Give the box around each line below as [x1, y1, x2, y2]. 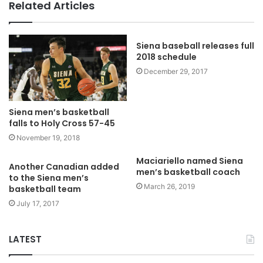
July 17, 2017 [16, 198, 59, 208]
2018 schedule [136, 50, 197, 63]
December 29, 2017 [144, 66, 208, 76]
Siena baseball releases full [136, 39, 254, 52]
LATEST [9, 232, 42, 245]
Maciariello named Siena [136, 154, 243, 167]
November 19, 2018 [16, 133, 80, 142]
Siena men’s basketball [9, 106, 109, 118]
